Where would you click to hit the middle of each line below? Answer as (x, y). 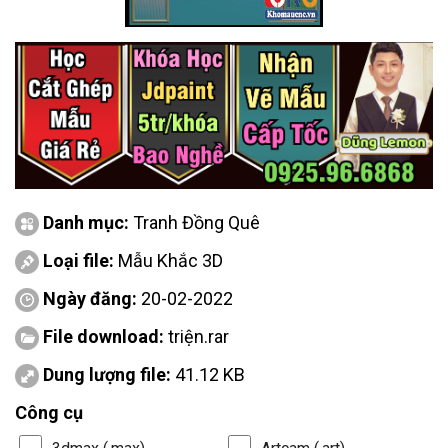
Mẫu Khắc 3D (170, 260)
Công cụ (49, 412)
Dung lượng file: (109, 374)
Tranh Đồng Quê (196, 222)
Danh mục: (88, 222)
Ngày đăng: (90, 298)
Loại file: (80, 260)
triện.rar (198, 336)
